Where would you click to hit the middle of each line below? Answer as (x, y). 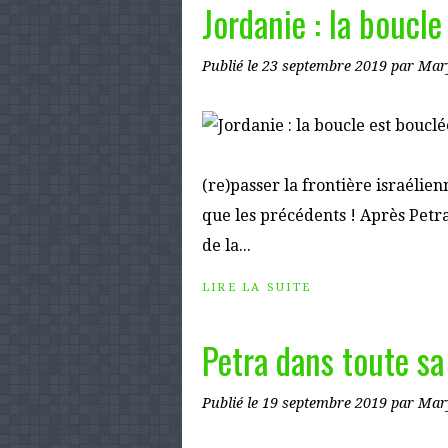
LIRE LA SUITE (257, 287)
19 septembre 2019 (326, 403)
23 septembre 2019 (326, 66)
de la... (226, 245)
